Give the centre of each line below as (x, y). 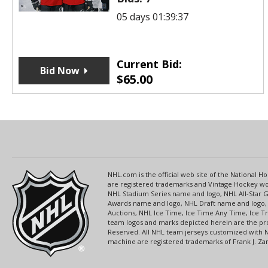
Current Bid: (149, 64)
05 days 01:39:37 (152, 16)
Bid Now (60, 70)
